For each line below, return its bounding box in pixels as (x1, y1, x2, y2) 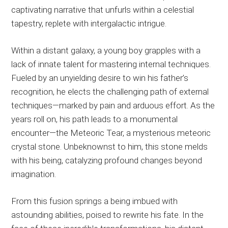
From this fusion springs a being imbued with (11, 195, 178, 206)
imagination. (11, 168, 56, 179)
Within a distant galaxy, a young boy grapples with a (11, 45, 201, 55)
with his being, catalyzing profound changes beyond (11, 155, 203, 165)
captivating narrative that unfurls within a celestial (11, 4, 194, 15)
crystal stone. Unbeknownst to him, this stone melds (11, 141, 208, 152)
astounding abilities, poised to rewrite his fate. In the (11, 209, 204, 220)
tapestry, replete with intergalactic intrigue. (11, 18, 167, 28)
